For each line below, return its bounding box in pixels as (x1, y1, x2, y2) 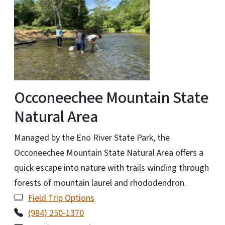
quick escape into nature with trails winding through (14, 161, 209, 174)
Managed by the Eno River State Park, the (14, 131, 170, 144)
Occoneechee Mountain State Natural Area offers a (14, 146, 203, 159)
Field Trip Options (28, 191, 94, 204)
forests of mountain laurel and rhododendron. (14, 176, 186, 189)
